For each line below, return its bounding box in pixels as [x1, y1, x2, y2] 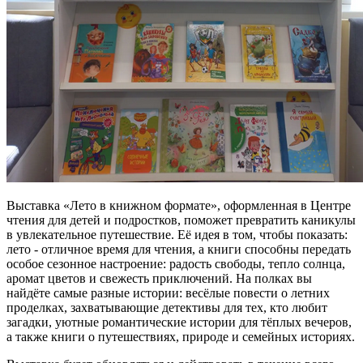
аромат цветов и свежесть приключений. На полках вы [6, 271, 312, 285]
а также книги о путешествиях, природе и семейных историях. [6, 329, 355, 344]
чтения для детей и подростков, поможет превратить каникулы [6, 212, 356, 227]
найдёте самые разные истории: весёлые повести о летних [6, 285, 330, 300]
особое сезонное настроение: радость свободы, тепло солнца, [6, 256, 345, 271]
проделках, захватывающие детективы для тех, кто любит [6, 300, 327, 314]
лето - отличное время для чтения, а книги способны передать [6, 241, 351, 256]
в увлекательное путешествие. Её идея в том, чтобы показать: [6, 227, 348, 241]
